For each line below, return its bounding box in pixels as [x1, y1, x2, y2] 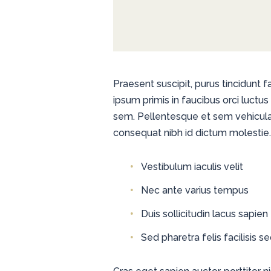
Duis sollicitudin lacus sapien [141, 207, 268, 220]
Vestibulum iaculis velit [141, 160, 243, 172]
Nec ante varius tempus [141, 184, 249, 196]
